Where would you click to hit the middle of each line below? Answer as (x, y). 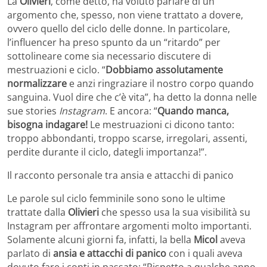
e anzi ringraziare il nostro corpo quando (162, 83)
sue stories (33, 111)
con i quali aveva (204, 253)
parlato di (30, 253)
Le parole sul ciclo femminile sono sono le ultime (116, 198)
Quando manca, (193, 111)
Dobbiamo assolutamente (164, 69)
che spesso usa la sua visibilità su (176, 212)
